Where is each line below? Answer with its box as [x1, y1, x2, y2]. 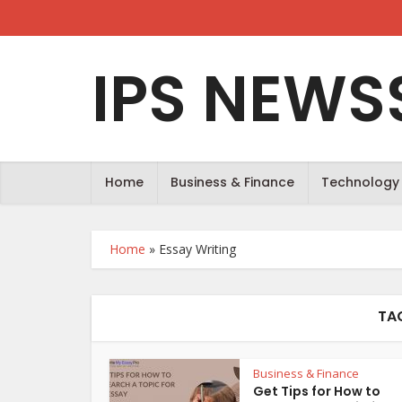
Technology [321, 173, 399, 191]
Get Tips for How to [253, 382, 380, 400]
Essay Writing [159, 240, 236, 258]
